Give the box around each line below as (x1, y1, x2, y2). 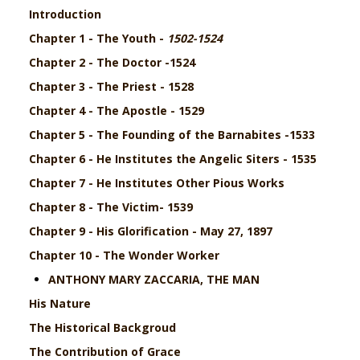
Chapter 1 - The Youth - (29, 31, 168, 47)
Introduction (29, 6, 102, 22)
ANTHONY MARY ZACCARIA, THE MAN (48, 272, 260, 288)
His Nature (29, 296, 92, 312)
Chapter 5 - (29, 127, 97, 143)
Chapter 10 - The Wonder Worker (29, 247, 220, 264)
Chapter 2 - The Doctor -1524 (29, 55, 196, 71)
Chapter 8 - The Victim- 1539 (29, 199, 194, 215)
